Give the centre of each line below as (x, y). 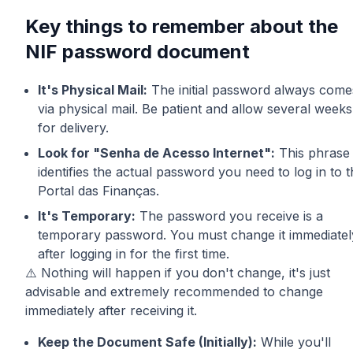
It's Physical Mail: (93, 89)
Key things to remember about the (182, 26)
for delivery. (73, 127)
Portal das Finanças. (98, 190)
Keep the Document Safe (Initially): (147, 342)
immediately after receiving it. (111, 310)
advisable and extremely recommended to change (174, 291)
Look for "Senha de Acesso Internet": (156, 152)
